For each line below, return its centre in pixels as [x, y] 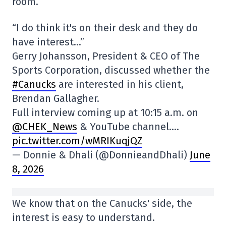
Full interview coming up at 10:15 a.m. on [105, 112]
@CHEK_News [45, 127]
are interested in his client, [120, 84]
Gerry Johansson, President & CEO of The [106, 56]
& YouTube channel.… [128, 127]
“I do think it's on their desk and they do [105, 28]
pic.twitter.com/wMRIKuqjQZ [77, 141]
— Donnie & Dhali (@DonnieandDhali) [101, 155]
